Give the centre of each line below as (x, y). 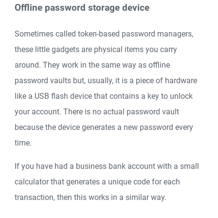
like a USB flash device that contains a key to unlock (104, 96)
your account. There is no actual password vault (97, 111)
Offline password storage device (82, 8)
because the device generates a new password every (104, 127)
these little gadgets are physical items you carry (96, 49)
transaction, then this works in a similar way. (91, 197)
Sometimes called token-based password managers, (104, 34)
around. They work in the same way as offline (92, 65)
